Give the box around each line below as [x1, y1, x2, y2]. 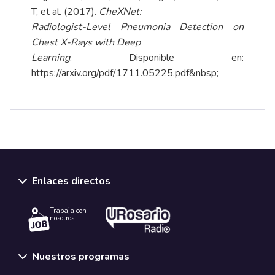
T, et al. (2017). [31, 5, 99, 19]
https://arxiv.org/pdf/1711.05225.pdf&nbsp [31, 66, 217, 80]
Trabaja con [50, 206, 87, 216]
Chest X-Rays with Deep [31, 36, 141, 50]
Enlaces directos [32, 174, 110, 188]
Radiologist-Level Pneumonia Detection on [31, 20, 244, 34]
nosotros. [50, 214, 76, 223]
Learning [31, 51, 70, 65]
